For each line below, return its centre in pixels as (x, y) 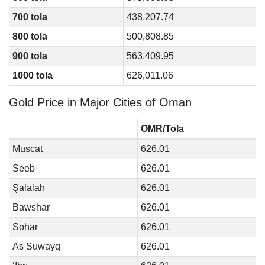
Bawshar (31, 207)
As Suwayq (36, 246)
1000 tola (32, 75)
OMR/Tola (162, 129)
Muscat (27, 149)
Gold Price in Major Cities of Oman (100, 102)
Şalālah (28, 188)
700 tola (30, 17)
